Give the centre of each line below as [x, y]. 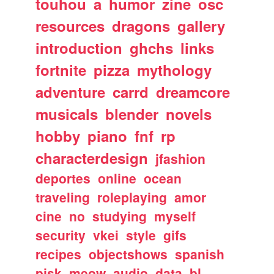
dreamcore [193, 91]
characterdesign [92, 157]
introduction [79, 47]
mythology [175, 69]
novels [189, 113]
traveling [63, 197]
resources [70, 25]
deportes [63, 178]
